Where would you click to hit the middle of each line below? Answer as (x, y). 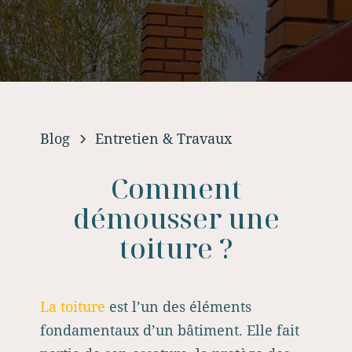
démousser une (176, 218)
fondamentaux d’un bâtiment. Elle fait (170, 330)
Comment (176, 188)
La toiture (73, 306)
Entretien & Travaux (163, 138)
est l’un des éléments (178, 306)
